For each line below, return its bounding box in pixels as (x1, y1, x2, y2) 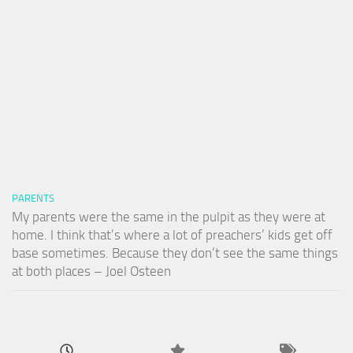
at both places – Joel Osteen (12, 262, 171, 279)
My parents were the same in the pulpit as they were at (12, 208, 325, 225)
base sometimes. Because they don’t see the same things (12, 244, 338, 261)
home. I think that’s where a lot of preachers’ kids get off (12, 226, 333, 243)
